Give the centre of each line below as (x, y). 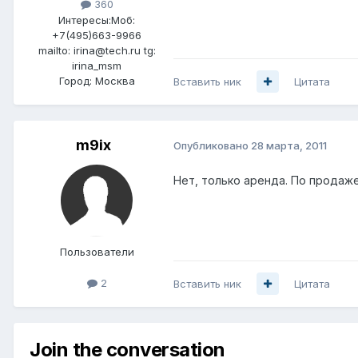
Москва (115, 80)
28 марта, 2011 (289, 146)
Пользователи (97, 251)
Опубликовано (212, 146)
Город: (75, 80)
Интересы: (85, 20)
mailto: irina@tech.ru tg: (97, 50)
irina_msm (97, 65)
